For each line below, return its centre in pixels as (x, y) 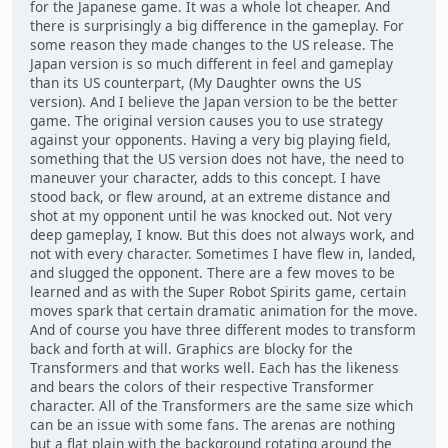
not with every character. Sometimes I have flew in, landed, (223, 253)
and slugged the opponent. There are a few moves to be (212, 272)
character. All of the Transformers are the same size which (221, 405)
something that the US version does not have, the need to (217, 158)
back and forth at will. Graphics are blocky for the (191, 348)
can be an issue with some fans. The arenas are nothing (212, 424)
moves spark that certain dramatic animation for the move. (224, 310)
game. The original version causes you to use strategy (206, 120)
